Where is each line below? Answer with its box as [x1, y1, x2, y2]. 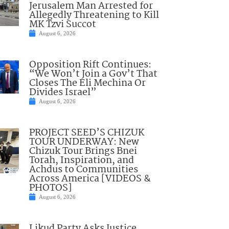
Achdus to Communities [29, 162, 138, 178]
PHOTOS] [29, 180, 72, 196]
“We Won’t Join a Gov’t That [29, 66, 157, 82]
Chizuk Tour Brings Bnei [29, 144, 137, 159]
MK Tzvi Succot [29, 17, 96, 33]
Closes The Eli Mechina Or [29, 76, 146, 91]
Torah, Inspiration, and [29, 153, 134, 169]
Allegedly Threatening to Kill [29, 8, 159, 24]
